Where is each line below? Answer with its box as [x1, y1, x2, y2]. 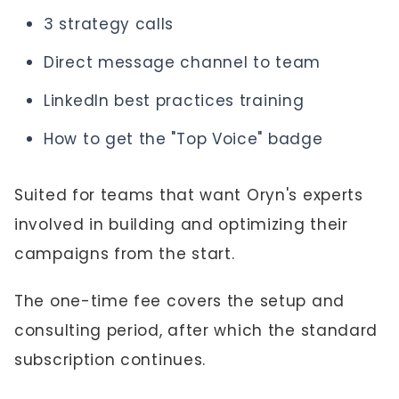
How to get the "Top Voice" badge [44, 127, 323, 150]
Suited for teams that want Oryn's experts [14, 183, 363, 206]
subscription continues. [14, 348, 207, 370]
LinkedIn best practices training [44, 89, 305, 111]
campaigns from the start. [14, 242, 235, 265]
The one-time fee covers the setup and [14, 289, 345, 312]
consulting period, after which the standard [14, 319, 379, 341]
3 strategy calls [44, 12, 175, 35]
